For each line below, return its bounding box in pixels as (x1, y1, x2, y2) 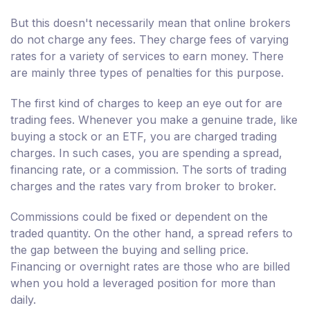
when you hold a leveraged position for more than (10, 276, 275, 291)
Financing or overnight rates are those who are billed (10, 259, 290, 274)
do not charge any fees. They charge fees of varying (10, 33, 289, 47)
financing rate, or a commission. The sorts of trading (10, 163, 286, 177)
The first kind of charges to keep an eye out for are (10, 96, 282, 111)
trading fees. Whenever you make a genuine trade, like (10, 113, 298, 127)
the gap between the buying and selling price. (10, 243, 248, 257)
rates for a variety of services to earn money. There (10, 49, 284, 64)
